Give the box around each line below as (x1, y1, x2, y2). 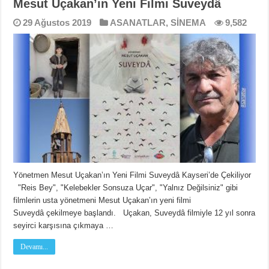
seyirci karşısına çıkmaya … (13, 220, 114, 230)
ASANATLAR (110, 17, 166, 28)
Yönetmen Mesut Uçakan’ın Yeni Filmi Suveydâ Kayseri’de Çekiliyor (13, 170, 252, 180)
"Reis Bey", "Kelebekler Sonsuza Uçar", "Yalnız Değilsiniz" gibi (13, 183, 238, 192)
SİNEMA (171, 17, 207, 28)
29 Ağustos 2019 (23, 17, 92, 28)
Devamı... (20, 242, 49, 251)
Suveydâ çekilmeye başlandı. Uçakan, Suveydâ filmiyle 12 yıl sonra (13, 208, 256, 217)
